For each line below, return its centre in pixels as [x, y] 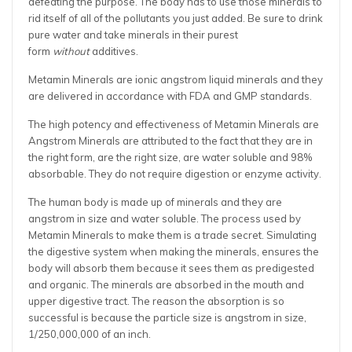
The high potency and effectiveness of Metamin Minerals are [174, 125]
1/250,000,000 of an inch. [90, 334]
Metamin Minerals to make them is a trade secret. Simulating [172, 235]
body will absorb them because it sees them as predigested [171, 268]
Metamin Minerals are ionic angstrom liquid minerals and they [176, 80]
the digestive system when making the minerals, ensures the [174, 252]
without [71, 51]
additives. [114, 51]
